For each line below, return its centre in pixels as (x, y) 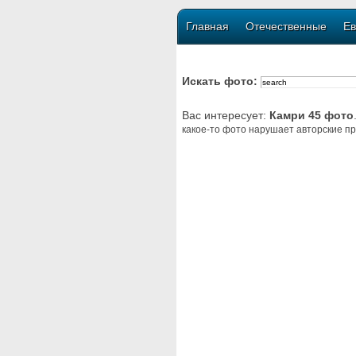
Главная (207, 26)
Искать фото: (221, 81)
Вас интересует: (226, 115)
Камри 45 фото (311, 115)
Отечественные (286, 26)
